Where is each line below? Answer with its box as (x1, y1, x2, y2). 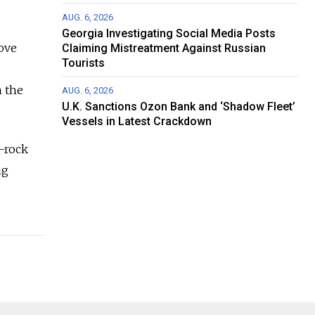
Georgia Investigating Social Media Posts (62, 27, 276, 41)
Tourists (62, 56, 105, 70)
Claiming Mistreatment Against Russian (62, 41, 266, 56)
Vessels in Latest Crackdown (62, 115, 212, 129)
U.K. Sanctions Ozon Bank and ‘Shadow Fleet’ (62, 100, 296, 114)
